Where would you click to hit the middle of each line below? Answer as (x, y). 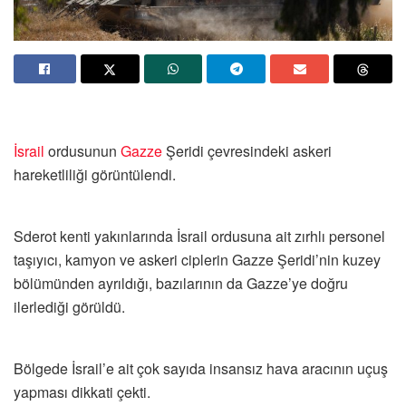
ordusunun (82, 151)
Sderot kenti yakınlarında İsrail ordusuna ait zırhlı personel (199, 237)
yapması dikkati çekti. (82, 392)
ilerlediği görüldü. (69, 307)
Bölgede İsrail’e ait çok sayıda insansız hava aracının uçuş (201, 369)
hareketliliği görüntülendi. (95, 175)
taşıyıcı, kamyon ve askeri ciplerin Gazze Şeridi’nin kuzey (197, 260)
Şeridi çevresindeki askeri (247, 151)
